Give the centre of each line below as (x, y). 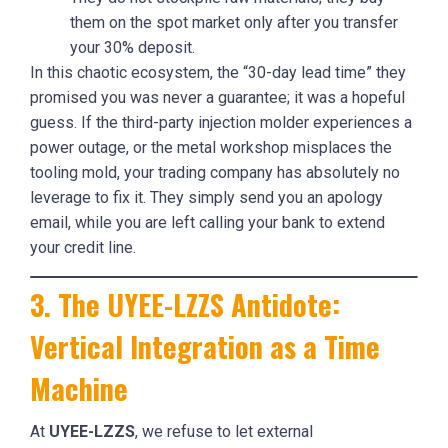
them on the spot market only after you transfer (234, 22)
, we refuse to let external (224, 431)
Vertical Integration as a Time (205, 345)
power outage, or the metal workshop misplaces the (211, 147)
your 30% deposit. (132, 47)
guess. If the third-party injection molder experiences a (221, 122)
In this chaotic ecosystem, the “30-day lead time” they (218, 72)
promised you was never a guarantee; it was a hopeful (217, 97)
